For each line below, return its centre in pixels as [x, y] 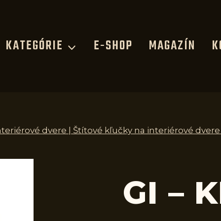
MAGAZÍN [172, 46]
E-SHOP [113, 46]
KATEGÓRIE [34, 46]
